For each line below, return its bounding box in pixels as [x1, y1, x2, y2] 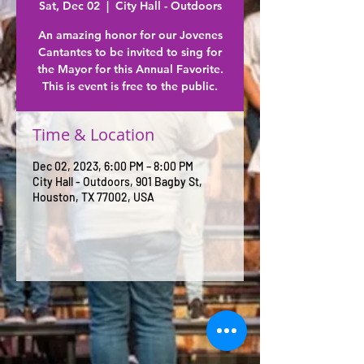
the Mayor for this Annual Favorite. [37, 62, 223, 77]
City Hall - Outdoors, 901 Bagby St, [32, 175, 202, 189]
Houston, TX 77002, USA [32, 190, 154, 205]
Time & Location [32, 123, 154, 146]
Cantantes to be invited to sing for [38, 45, 222, 60]
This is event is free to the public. [42, 79, 218, 94]
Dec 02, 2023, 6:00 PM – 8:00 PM [32, 159, 193, 174]
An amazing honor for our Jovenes [37, 28, 223, 43]
